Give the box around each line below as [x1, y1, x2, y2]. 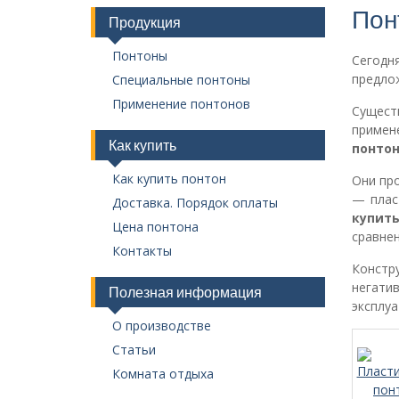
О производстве [112, 317, 212, 335]
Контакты [112, 242, 173, 260]
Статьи [112, 341, 157, 359]
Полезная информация [109, 282, 262, 301]
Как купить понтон [112, 170, 227, 188]
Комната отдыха [112, 365, 215, 383]
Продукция [109, 12, 181, 31]
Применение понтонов [112, 95, 251, 113]
